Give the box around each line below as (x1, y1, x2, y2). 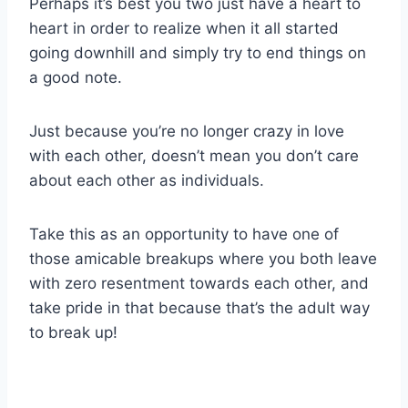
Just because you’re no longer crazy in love (29, 122, 344, 141)
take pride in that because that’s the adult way (29, 299, 370, 318)
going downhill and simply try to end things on (29, 44, 366, 63)
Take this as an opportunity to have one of (29, 225, 339, 244)
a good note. (29, 68, 122, 87)
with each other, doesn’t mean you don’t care (29, 147, 359, 166)
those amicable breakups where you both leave (29, 250, 377, 269)
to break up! (29, 323, 117, 342)
